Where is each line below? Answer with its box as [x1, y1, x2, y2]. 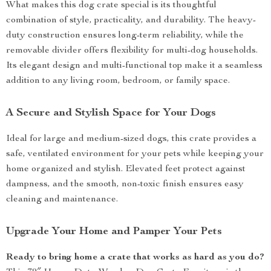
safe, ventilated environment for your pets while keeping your [6, 149, 264, 159]
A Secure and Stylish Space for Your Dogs [6, 108, 216, 119]
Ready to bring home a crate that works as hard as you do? [6, 253, 264, 263]
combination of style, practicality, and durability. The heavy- [6, 16, 256, 25]
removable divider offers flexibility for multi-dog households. [6, 46, 258, 56]
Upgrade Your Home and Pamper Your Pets [6, 226, 222, 237]
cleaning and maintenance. [6, 195, 118, 204]
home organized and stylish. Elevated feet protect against [6, 165, 246, 174]
